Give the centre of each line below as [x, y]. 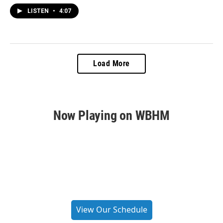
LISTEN [39, 11]
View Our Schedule [111, 210]
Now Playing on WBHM [111, 116]
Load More [111, 64]
